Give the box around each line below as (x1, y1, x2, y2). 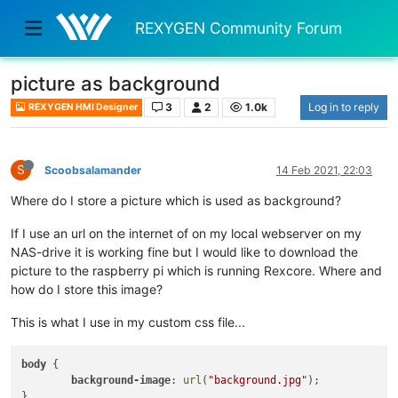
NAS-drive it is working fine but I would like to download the (11, 243, 358, 259)
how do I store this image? (11, 281, 163, 297)
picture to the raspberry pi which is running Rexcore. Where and (11, 262, 382, 278)
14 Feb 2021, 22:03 (276, 163, 372, 177)
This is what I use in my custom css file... (11, 314, 245, 330)
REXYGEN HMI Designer (27, 101, 139, 114)
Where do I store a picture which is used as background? (11, 192, 341, 208)
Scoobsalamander (44, 163, 141, 177)
